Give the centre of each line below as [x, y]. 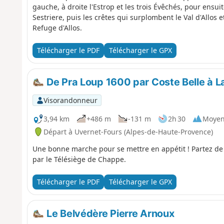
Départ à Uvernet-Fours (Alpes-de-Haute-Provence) [128, 131]
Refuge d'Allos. [57, 27]
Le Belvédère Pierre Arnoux [109, 213]
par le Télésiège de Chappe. [79, 159]
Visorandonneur [70, 100]
